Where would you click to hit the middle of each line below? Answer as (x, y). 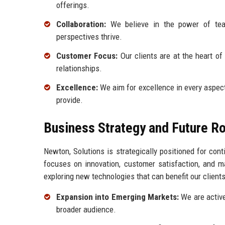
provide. (70, 100)
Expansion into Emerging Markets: (118, 197)
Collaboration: (81, 24)
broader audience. (86, 209)
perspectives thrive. (89, 37)
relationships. (79, 68)
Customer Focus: (87, 55)
